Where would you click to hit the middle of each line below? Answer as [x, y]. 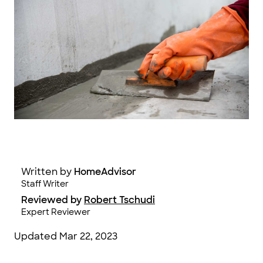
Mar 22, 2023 [88, 237]
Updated [37, 237]
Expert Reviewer [56, 212]
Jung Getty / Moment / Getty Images [91, 128]
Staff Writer [45, 184]
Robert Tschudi [119, 200]
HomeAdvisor [105, 172]
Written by [46, 172]
